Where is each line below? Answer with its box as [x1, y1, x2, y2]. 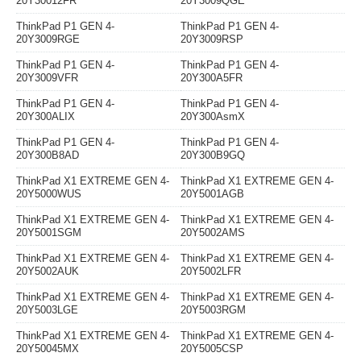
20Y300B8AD [16, 149, 79, 162]
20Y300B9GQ [180, 149, 245, 162]
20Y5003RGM [180, 304, 246, 317]
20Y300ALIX [16, 110, 75, 123]
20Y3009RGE [16, 33, 80, 46]
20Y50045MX [16, 342, 79, 355]
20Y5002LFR [180, 265, 241, 278]
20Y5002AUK [16, 265, 79, 278]
